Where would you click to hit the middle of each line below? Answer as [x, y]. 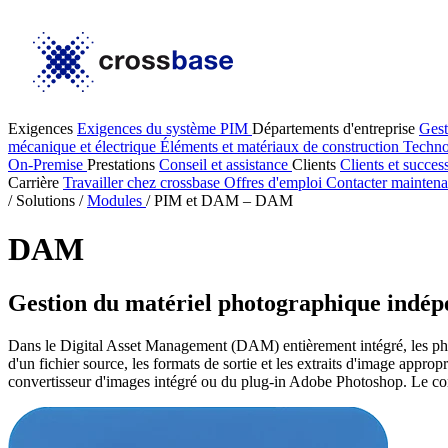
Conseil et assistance [225, 164]
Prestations [123, 164]
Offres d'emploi [275, 182]
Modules [114, 200]
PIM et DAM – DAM [223, 200]
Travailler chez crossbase [143, 182]
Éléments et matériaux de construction [281, 146]
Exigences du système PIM [164, 128]
